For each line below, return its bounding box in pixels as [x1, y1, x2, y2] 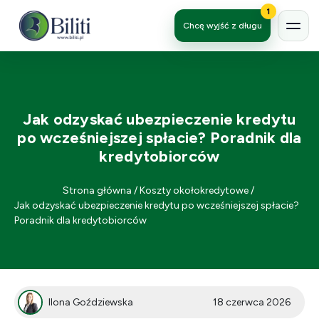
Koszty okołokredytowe [140, 184, 249, 197]
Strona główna [63, 184, 132, 197]
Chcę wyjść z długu [183, 20, 262, 31]
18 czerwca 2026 [213, 296, 291, 308]
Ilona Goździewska [48, 296, 133, 308]
